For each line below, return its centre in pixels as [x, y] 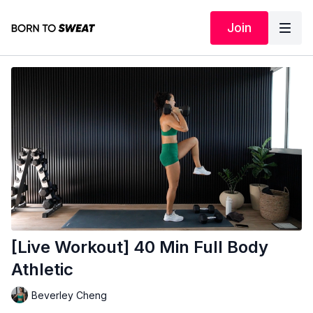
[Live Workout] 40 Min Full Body [140, 247]
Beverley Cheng [69, 295]
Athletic [42, 270]
